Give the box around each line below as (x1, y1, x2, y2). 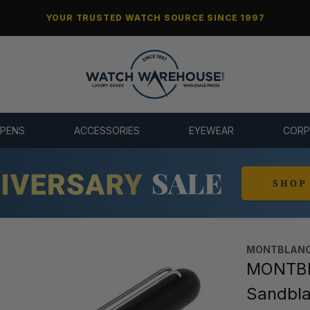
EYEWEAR (189, 125, 235, 137)
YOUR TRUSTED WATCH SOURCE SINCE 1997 (45, 12, 265, 23)
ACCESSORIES (73, 125, 140, 137)
